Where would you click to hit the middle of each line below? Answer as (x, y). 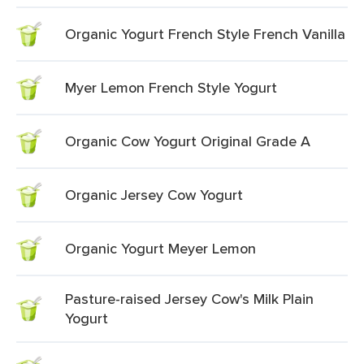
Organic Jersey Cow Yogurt (154, 195)
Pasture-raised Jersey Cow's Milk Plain (189, 299)
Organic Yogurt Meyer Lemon (160, 248)
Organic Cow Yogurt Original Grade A (188, 141)
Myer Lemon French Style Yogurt (171, 87)
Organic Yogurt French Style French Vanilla (205, 34)
